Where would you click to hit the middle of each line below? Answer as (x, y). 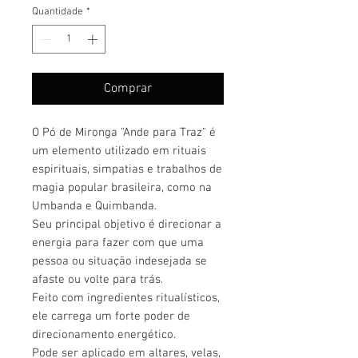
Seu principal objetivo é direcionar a (127, 224)
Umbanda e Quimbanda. (94, 206)
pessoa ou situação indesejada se (119, 261)
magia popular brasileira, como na (122, 187)
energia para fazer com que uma (118, 243)
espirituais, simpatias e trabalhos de (127, 169)
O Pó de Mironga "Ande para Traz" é (124, 132)
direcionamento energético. (104, 334)
